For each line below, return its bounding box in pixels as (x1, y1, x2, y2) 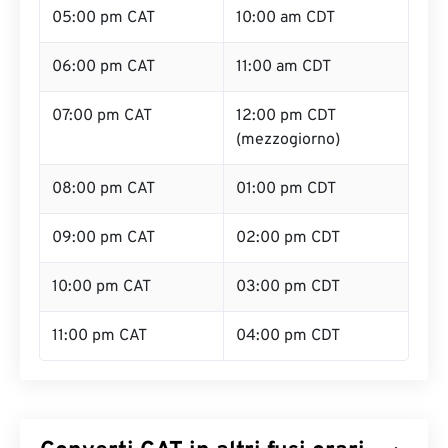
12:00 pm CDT (236, 106, 336, 126)
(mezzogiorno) (236, 130, 340, 150)
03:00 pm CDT (236, 277, 340, 297)
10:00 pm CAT (52, 277, 151, 297)
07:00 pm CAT (52, 106, 152, 126)
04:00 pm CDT (236, 326, 340, 346)
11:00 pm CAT (52, 326, 147, 346)
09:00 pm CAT (52, 228, 155, 248)
